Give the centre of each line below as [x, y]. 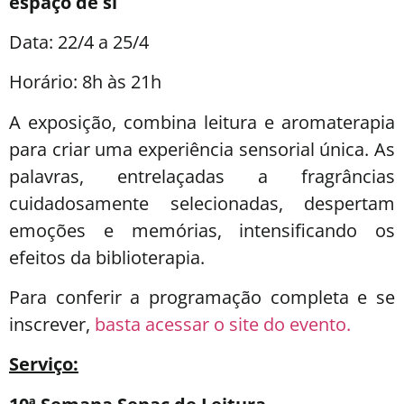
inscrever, [52, 325]
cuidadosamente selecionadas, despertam [202, 203]
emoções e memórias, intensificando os [202, 230]
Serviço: [44, 364]
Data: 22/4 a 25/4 [79, 41]
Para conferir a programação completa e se [202, 298]
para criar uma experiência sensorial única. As [202, 149]
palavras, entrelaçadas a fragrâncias [202, 176]
